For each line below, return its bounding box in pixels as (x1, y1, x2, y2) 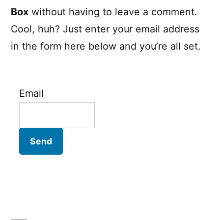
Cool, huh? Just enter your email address (11, 23, 199, 35)
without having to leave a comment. (28, 6, 197, 18)
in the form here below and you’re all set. (11, 40, 200, 53)
